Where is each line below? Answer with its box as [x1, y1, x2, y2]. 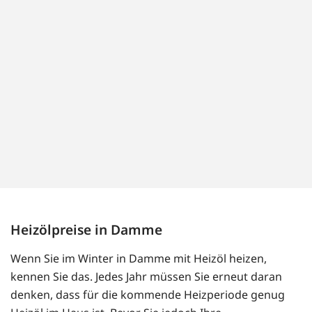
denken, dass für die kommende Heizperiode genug [10, 287, 285, 303]
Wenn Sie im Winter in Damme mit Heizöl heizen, [10, 251, 267, 267]
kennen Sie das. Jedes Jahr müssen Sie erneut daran [10, 269, 282, 285]
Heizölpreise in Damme [10, 220, 162, 240]
